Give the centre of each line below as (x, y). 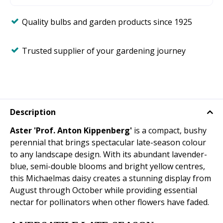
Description (33, 112)
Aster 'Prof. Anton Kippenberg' (72, 131)
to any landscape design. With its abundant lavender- (109, 155)
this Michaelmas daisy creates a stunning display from (111, 178)
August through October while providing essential (104, 190)
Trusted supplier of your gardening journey (104, 51)
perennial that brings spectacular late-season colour (108, 143)
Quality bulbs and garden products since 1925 (107, 22)
